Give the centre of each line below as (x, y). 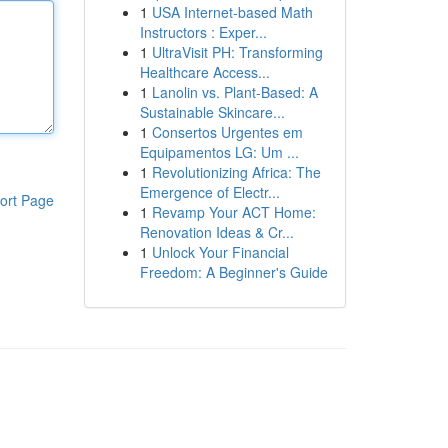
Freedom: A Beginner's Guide (233, 272)
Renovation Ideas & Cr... (216, 232)
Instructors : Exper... (203, 32)
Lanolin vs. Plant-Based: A (234, 92)
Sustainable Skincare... (212, 112)
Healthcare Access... (204, 72)
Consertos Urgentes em (227, 132)
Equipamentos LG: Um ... (219, 152)
